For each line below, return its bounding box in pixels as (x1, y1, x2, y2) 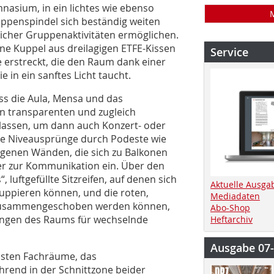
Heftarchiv (210, 213, 253, 225)
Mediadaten (210, 190, 260, 202)
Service (210, 45, 248, 59)
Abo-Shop (210, 201, 250, 213)
